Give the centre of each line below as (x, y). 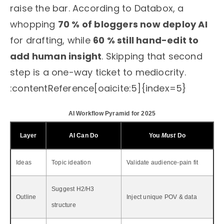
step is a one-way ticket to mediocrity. (98, 72)
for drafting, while (51, 40)
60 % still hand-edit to (146, 40)
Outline (26, 197)
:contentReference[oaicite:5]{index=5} (98, 88)
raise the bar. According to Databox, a (97, 8)
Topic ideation (71, 163)
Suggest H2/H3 (73, 189)
